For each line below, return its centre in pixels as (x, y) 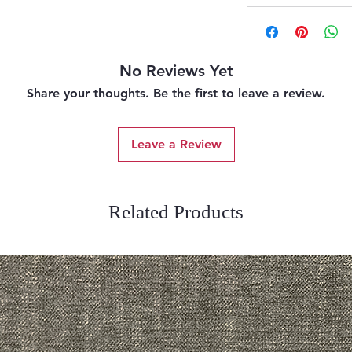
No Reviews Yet (176, 71)
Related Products (176, 212)
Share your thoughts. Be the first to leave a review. (176, 93)
